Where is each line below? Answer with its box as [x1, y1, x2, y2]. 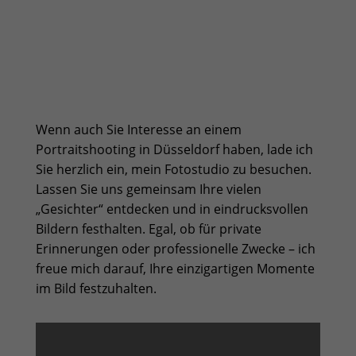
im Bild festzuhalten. [35, 280, 157, 298]
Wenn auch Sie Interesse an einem [35, 121, 242, 139]
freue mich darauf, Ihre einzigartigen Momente [35, 260, 315, 278]
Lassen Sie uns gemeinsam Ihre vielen [35, 180, 261, 199]
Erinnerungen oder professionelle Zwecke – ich [35, 240, 315, 258]
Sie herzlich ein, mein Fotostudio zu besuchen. [35, 161, 311, 179]
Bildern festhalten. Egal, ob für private [35, 220, 261, 238]
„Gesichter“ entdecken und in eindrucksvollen [35, 200, 308, 219]
